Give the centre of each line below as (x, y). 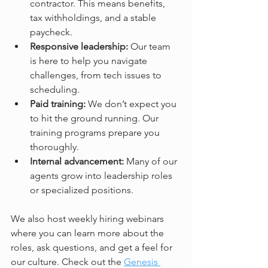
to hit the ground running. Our (95, 118)
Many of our (152, 162)
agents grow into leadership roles (102, 176)
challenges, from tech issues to (97, 75)
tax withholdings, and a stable (94, 18)
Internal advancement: (77, 162)
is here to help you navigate (90, 61)
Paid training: (58, 104)
